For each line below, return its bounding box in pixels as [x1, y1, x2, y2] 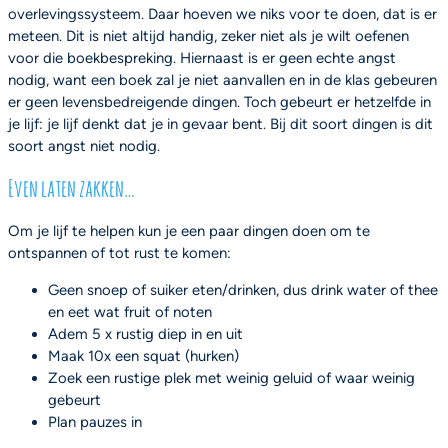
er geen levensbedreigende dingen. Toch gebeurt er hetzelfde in [8, 93, 431, 112]
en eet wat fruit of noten [48, 302, 212, 321]
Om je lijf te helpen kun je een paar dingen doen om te [8, 222, 370, 241]
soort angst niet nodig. [8, 137, 160, 156]
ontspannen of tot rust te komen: [8, 244, 231, 263]
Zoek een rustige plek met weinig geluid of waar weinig [48, 368, 415, 387]
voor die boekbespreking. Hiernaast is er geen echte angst [8, 49, 396, 68]
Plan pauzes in [48, 412, 142, 431]
